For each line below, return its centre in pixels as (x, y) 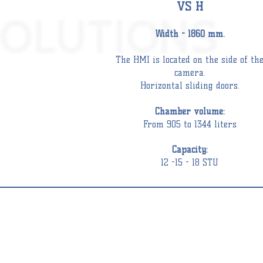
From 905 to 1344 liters (190, 124)
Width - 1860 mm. (190, 34)
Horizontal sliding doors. (190, 86)
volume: (208, 112)
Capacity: (190, 150)
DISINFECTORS (40, 253)
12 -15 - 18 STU (190, 163)
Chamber (173, 112)
